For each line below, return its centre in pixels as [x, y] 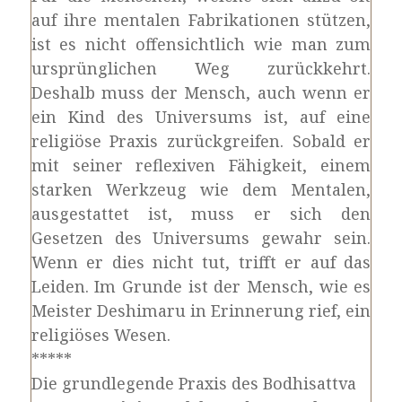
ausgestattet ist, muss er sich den [201, 214]
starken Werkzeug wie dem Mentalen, [201, 189]
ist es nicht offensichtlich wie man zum [201, 44]
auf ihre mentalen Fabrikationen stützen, [201, 20]
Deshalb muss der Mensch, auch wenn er [201, 92]
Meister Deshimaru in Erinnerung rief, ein [201, 310]
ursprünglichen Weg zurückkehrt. [201, 68]
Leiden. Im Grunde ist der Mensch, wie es [201, 286]
